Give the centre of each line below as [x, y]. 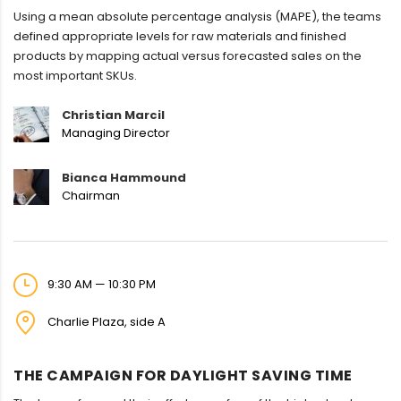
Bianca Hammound [124, 178]
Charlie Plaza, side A [105, 321]
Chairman [91, 196]
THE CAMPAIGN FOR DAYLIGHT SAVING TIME [183, 376]
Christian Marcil [113, 115]
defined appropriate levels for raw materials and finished [180, 37]
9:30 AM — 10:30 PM [100, 284]
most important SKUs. [75, 76]
